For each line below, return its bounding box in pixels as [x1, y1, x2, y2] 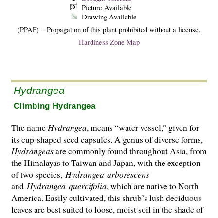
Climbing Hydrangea [14, 101, 96, 110]
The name [11, 122, 48, 134]
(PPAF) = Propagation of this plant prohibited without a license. [18, 24, 200, 34]
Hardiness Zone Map [78, 37, 140, 47]
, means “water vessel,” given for [87, 122, 199, 134]
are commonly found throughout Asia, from [54, 145, 207, 157]
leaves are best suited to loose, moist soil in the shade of [11, 203, 203, 216]
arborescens [107, 168, 149, 181]
